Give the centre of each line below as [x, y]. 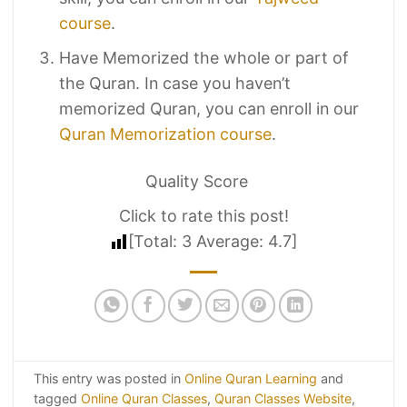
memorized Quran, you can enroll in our [209, 109]
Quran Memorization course [166, 134]
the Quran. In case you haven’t [175, 84]
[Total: [155, 241]
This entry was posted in [109, 378]
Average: [230, 241]
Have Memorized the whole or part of [204, 58]
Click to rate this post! [203, 215]
